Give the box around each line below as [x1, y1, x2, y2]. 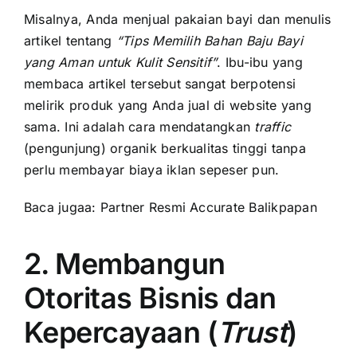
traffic [254, 118, 292, 135]
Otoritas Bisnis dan [24, 280, 277, 316]
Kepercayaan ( [24, 314, 217, 350]
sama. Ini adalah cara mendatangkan [24, 118, 255, 135]
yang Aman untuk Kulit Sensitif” [24, 53, 218, 70]
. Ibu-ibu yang [217, 53, 303, 70]
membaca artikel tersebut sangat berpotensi [24, 75, 296, 92]
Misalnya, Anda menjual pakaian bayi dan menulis [24, 10, 331, 27]
